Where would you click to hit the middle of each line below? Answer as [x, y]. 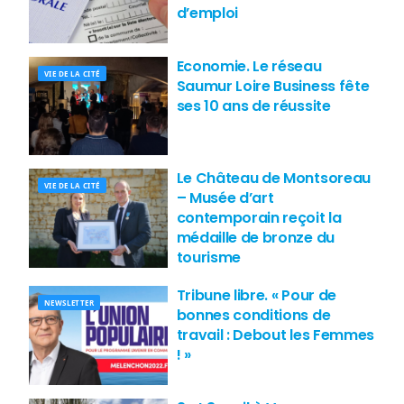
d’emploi [207, 13]
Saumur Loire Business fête [273, 86]
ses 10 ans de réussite [253, 106]
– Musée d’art [225, 198]
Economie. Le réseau [249, 66]
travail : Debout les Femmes [275, 335]
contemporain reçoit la [259, 218]
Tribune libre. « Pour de [256, 296]
